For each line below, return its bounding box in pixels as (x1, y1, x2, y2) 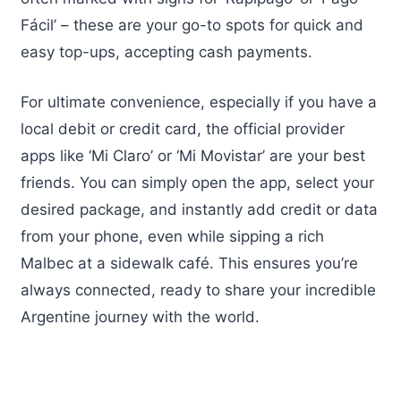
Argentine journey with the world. (21, 307, 260, 326)
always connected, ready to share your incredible (21, 280, 376, 299)
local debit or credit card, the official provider (21, 119, 345, 138)
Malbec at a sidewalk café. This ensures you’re (21, 253, 358, 272)
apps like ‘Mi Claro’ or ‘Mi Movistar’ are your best (21, 146, 365, 165)
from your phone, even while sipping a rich (21, 226, 324, 245)
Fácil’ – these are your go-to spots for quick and (21, 15, 363, 34)
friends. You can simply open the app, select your (21, 173, 374, 192)
